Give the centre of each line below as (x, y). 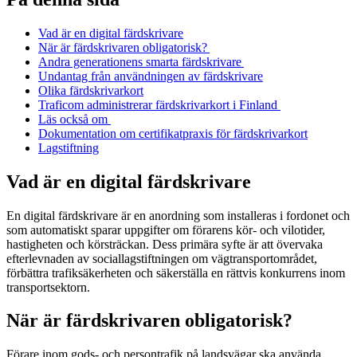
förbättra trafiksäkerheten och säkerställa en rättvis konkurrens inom (176, 273)
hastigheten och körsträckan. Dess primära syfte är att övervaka (165, 244)
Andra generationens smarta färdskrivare (141, 61)
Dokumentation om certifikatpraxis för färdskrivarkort (173, 133)
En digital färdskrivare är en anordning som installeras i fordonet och (178, 215)
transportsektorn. (48, 287)
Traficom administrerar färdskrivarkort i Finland (159, 104)
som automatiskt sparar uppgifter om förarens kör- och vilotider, (166, 229)
